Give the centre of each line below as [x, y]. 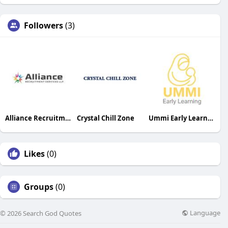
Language [204, 213]
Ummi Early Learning [210, 118]
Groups [39, 187]
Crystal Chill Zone [105, 118]
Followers [44, 25]
